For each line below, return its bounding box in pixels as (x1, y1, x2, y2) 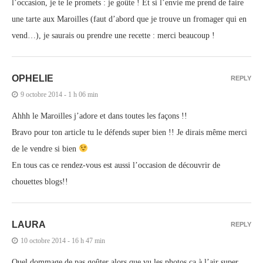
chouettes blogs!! (12, 177, 68, 186)
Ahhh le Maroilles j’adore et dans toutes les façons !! (12, 111, 187, 120)
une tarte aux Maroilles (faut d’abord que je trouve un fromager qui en (12, 14, 247, 23)
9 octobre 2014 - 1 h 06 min (21, 90, 98, 99)
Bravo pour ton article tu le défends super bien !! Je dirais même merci (12, 127, 247, 137)
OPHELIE (12, 73, 53, 83)
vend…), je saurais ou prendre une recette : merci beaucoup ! (12, 31, 215, 40)
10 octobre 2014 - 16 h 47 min (21, 236, 105, 245)
